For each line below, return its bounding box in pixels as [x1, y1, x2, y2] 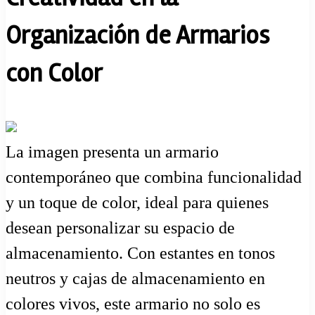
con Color [6, 58, 103, 89]
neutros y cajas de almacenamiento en [6, 269, 265, 288]
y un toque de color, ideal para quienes [6, 193, 269, 212]
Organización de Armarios [6, 20, 269, 51]
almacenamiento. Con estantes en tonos [6, 243, 275, 262]
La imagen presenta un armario [6, 142, 219, 161]
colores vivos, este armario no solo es [6, 294, 260, 313]
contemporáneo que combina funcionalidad [6, 167, 302, 186]
